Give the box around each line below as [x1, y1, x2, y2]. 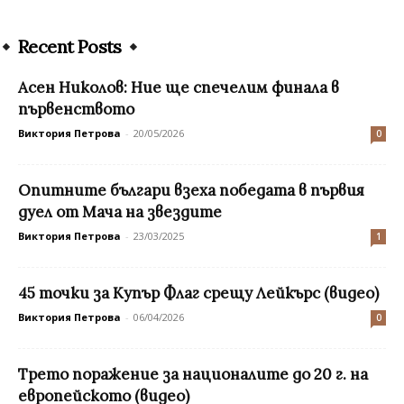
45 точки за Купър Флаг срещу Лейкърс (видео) [18, 282, 379, 303]
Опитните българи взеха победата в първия [18, 179, 364, 200]
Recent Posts [18, 34, 122, 58]
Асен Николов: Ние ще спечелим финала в [18, 77, 339, 97]
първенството [18, 98, 134, 119]
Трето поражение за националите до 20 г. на [18, 363, 368, 384]
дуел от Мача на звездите [18, 201, 222, 222]
